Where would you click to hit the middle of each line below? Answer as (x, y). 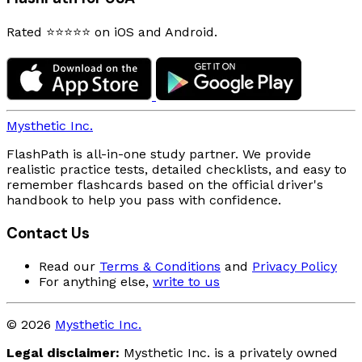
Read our (69, 266)
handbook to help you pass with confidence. (144, 200)
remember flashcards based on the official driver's (165, 185)
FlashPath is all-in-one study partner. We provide (159, 154)
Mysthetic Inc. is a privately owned (229, 352)
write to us (186, 281)
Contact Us (48, 234)
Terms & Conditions (160, 266)
